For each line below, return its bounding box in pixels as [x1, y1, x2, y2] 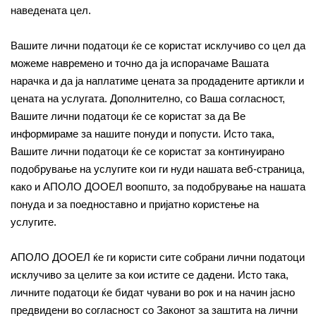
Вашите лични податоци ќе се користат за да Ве [11, 110, 245, 122]
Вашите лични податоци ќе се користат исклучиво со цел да [11, 39, 305, 51]
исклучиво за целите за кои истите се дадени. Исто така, [11, 269, 288, 281]
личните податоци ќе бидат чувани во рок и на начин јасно [11, 286, 295, 298]
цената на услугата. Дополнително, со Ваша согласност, [11, 92, 285, 104]
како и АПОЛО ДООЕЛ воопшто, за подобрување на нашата [11, 181, 305, 193]
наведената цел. [11, 4, 91, 16]
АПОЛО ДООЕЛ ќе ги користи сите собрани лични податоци [11, 251, 305, 263]
